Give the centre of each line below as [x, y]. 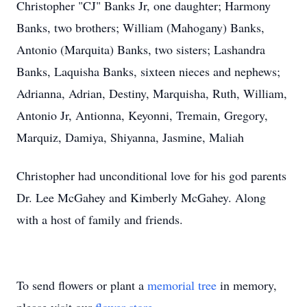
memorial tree [182, 285]
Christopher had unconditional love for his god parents [151, 175]
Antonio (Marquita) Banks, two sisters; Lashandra [141, 49]
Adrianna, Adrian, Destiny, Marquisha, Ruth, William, [152, 93]
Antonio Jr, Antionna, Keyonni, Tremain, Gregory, [142, 115]
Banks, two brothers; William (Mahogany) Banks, [140, 27]
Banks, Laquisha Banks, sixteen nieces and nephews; [148, 71]
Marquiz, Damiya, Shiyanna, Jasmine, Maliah [130, 137]
